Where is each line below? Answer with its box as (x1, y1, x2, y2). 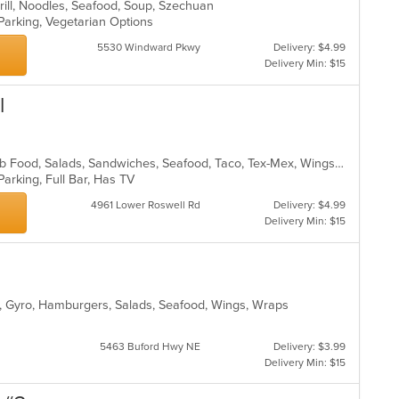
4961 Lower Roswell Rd (90, 199, 200, 211)
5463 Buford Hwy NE (99, 340, 200, 353)
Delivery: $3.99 (273, 340, 346, 353)
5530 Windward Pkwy (96, 41, 200, 53)
